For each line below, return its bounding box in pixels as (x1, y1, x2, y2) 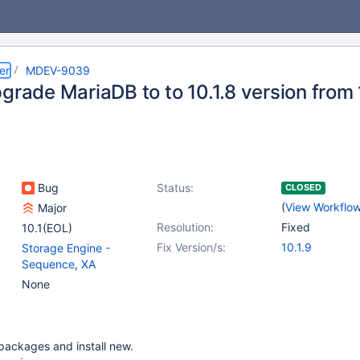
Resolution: (157, 220, 214, 234)
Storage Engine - (22, 241, 110, 255)
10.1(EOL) (22, 221, 72, 235)
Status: (157, 181, 194, 194)
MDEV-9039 (26, 63, 90, 77)
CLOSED (285, 182, 321, 193)
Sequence (22, 257, 75, 271)
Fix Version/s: (157, 240, 226, 254)
